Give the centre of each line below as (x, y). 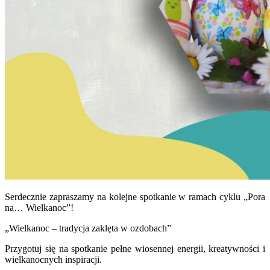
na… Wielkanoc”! (39, 208)
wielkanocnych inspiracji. (53, 260)
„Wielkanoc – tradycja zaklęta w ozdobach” (89, 228)
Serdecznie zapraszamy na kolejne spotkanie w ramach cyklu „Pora (135, 197)
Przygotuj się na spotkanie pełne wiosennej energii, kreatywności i (135, 249)
